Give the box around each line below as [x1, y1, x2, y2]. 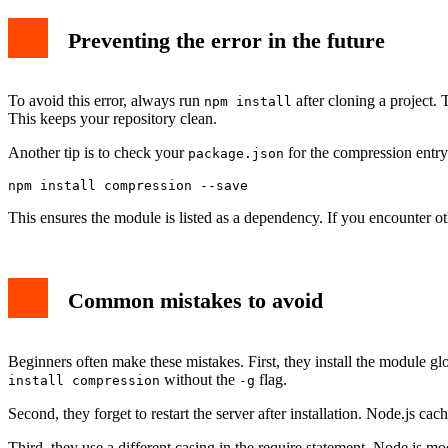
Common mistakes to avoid [68, 288, 323, 314]
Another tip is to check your [8, 144, 188, 162]
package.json [188, 146, 284, 162]
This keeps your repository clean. [8, 110, 217, 128]
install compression [8, 373, 160, 389]
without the [160, 371, 239, 389]
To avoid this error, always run [8, 92, 204, 110]
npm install [204, 94, 292, 110]
